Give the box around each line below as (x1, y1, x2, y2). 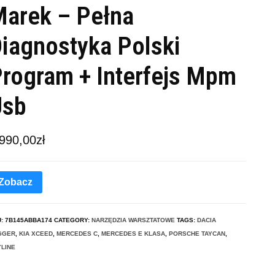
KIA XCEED (19, 230, 53, 237)
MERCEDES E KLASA (101, 230, 165, 237)
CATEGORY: (54, 216, 91, 223)
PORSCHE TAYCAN (169, 230, 225, 237)
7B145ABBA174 (5, 216, 52, 223)
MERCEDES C (56, 230, 98, 237)
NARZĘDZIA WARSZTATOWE (91, 216, 175, 223)
